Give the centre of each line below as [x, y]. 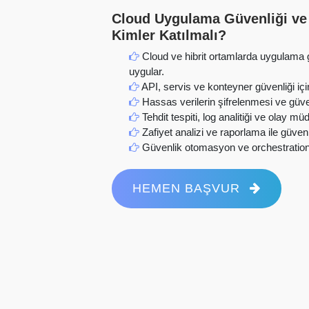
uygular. [147, 71]
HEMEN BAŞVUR [188, 188]
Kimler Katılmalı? [169, 36]
